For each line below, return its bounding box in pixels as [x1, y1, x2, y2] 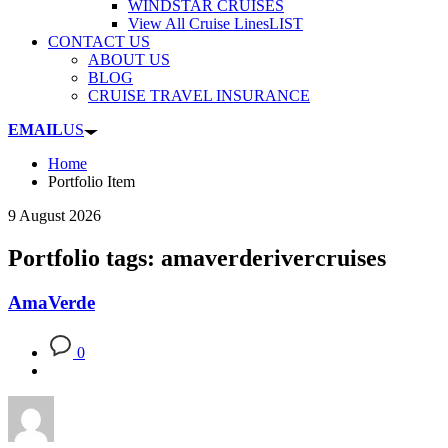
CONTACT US [48, 33, 150, 51]
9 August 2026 [8, 207, 101, 225]
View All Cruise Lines [128, 15, 269, 33]
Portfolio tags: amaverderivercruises [8, 245, 386, 272]
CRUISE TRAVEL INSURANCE [88, 87, 310, 105]
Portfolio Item [48, 173, 135, 191]
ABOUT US [88, 51, 170, 69]
